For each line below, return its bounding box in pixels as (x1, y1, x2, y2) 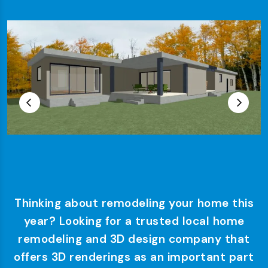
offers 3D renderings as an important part (14, 249, 254, 264)
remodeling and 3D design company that (18, 231, 250, 246)
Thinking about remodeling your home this (14, 195, 254, 211)
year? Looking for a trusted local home (23, 213, 245, 229)
